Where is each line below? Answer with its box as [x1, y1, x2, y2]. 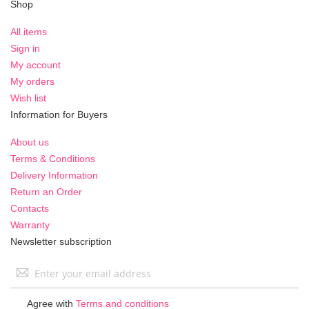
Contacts [10, 202, 49, 214]
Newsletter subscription [10, 235, 112, 247]
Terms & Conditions [10, 152, 95, 164]
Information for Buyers [10, 108, 108, 120]
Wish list [10, 92, 46, 103]
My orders [10, 75, 54, 87]
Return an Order [10, 186, 82, 197]
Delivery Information [10, 169, 98, 181]
